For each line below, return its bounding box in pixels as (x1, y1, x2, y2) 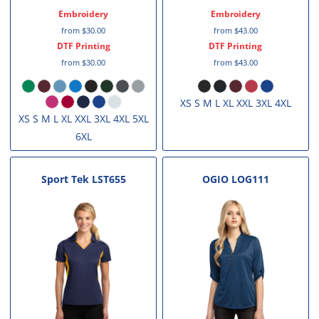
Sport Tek (41, 172, 89, 186)
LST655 (91, 172, 126, 186)
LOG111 (231, 172, 269, 186)
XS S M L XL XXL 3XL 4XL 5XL (18, 111, 149, 125)
